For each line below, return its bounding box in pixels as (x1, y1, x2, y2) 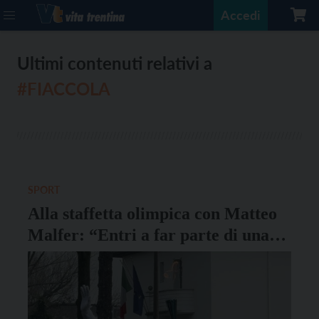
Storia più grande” (28, 247, 164, 266)
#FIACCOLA (17, 78, 110, 99)
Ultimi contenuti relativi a (17, 53, 212, 73)
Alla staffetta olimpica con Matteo (28, 204, 277, 223)
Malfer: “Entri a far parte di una (28, 226, 269, 244)
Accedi (221, 7, 261, 23)
